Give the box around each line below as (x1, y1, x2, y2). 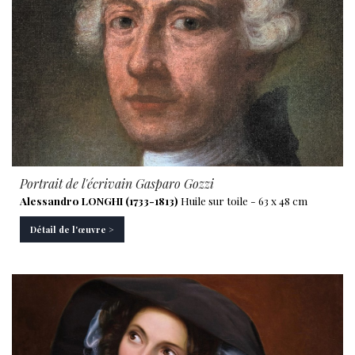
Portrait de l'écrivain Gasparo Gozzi (20, 175, 214, 192)
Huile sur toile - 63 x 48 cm (178, 193, 307, 208)
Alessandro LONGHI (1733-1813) (20, 193, 178, 208)
